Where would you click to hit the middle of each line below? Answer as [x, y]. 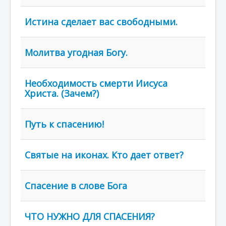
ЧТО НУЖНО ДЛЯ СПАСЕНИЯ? [90, 216]
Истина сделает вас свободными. [101, 22]
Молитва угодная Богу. [76, 52]
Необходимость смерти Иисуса [96, 83]
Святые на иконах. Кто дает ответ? [104, 155]
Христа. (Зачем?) [62, 93]
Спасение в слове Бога [76, 186]
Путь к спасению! [64, 124]
